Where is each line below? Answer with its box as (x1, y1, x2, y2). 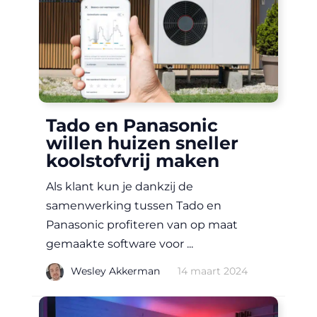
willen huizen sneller (46, 132, 238, 154)
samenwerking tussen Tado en (46, 199, 221, 213)
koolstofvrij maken (46, 150, 219, 172)
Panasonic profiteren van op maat (46, 218, 238, 232)
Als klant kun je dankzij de (46, 180, 193, 194)
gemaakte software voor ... (46, 237, 193, 251)
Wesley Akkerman (71, 264, 160, 277)
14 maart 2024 (178, 264, 248, 277)
